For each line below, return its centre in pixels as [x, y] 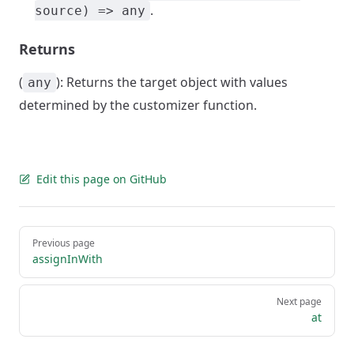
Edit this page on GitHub [102, 179]
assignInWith [68, 259]
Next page [299, 301]
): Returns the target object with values [172, 82]
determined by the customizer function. [138, 105]
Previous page [64, 243]
